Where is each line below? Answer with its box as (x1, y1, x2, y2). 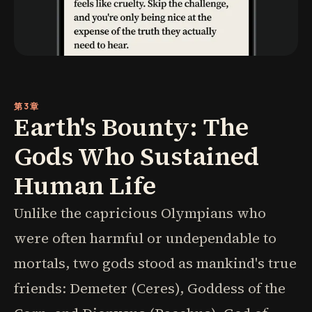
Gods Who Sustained (14, 139, 259, 173)
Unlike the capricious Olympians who (14, 203, 266, 223)
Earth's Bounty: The (14, 110, 249, 144)
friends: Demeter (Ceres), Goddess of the (14, 279, 286, 298)
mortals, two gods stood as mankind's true (14, 253, 297, 273)
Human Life (14, 169, 156, 203)
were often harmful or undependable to (14, 228, 276, 248)
